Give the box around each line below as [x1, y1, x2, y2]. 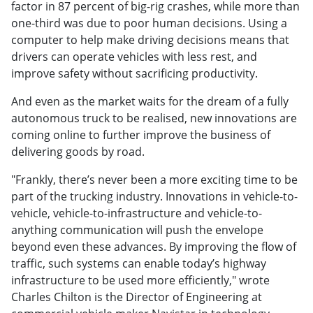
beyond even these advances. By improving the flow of [11, 238, 296, 254]
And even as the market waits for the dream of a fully [11, 93, 289, 109]
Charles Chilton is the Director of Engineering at [11, 289, 262, 305]
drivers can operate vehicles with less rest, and [11, 48, 257, 64]
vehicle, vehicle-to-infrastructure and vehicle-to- [11, 205, 262, 221]
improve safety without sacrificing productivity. [11, 65, 258, 81]
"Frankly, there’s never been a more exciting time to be [11, 171, 298, 187]
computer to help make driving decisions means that [11, 31, 289, 48]
